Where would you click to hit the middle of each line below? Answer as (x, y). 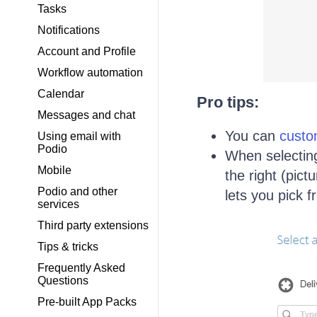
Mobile (54, 170)
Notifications (69, 30)
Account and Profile (87, 51)
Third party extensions (93, 225)
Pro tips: (227, 103)
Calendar (61, 94)
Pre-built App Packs (87, 302)
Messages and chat (86, 115)
